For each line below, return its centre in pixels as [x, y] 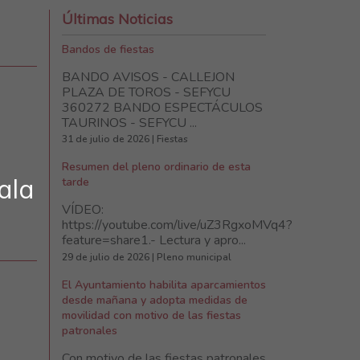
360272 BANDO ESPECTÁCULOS [162, 108]
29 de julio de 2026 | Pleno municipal [147, 257]
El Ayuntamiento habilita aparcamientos [164, 284]
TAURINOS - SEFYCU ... [129, 123]
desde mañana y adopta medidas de [155, 300]
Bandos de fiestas [108, 49]
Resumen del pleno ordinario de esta [156, 167]
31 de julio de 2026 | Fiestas [125, 139]
